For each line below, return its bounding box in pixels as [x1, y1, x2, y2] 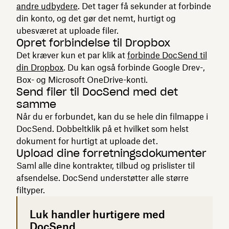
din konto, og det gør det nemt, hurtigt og [16, 13, 176, 24]
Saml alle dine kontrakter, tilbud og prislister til [16, 160, 195, 171]
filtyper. [16, 185, 45, 195]
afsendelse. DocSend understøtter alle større [16, 172, 189, 183]
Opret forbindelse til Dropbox [16, 36, 170, 50]
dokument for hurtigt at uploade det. [16, 135, 158, 146]
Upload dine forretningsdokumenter [16, 146, 207, 160]
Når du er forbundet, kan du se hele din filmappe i [16, 111, 208, 122]
